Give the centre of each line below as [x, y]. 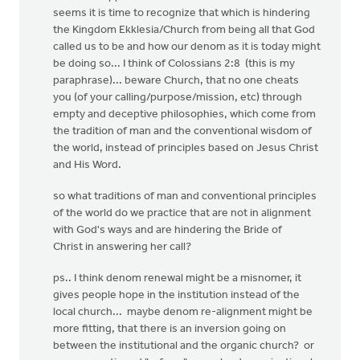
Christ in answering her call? [122, 247]
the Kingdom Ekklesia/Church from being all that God [184, 30]
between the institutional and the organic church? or [184, 346]
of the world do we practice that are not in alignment [182, 213]
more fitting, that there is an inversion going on [170, 329]
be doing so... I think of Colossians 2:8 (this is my [174, 64]
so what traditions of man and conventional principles [185, 196]
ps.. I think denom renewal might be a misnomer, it [177, 278]
